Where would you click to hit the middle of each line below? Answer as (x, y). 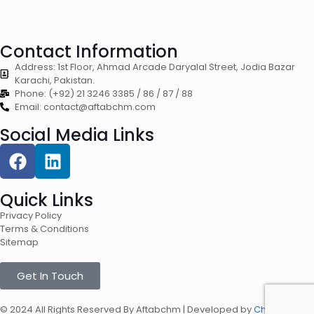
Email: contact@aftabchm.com (86, 107)
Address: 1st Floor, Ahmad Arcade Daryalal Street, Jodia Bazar (155, 67)
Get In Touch (50, 276)
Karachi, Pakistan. (55, 80)
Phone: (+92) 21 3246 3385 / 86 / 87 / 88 (104, 94)
